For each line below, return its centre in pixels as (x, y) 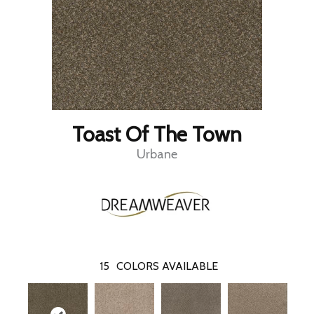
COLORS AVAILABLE (167, 266)
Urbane (157, 155)
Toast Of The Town (157, 135)
